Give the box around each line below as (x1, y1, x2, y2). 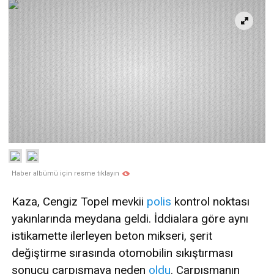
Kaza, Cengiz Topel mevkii (12, 194, 147, 209)
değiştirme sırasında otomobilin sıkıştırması (12, 246, 233, 261)
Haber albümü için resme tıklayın (12, 169, 119, 178)
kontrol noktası (171, 194, 250, 209)
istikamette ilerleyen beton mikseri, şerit (12, 229, 212, 243)
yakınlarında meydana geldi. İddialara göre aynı (12, 212, 248, 226)
